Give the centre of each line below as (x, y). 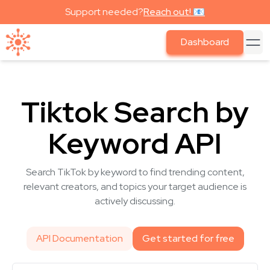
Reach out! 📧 (174, 12)
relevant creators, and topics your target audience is (135, 187)
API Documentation (79, 238)
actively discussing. (135, 201)
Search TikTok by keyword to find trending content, (135, 172)
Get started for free (188, 238)
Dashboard (205, 42)
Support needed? (104, 12)
